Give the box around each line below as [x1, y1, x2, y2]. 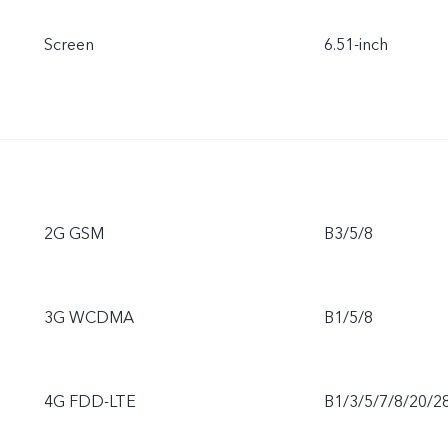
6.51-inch [324, 33, 388, 56]
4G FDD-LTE [44, 390, 136, 413]
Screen [44, 33, 94, 56]
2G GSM [44, 222, 104, 245]
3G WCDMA [44, 306, 134, 329]
